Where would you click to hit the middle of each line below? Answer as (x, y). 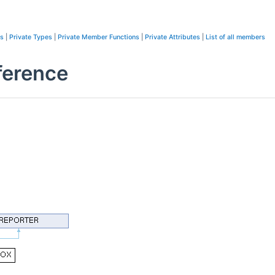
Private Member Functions (99, 37)
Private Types (31, 37)
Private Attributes (172, 37)
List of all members (235, 37)
